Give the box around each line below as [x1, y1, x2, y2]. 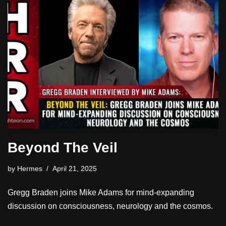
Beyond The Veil [8, 140, 118, 156]
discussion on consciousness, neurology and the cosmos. [8, 202, 213, 211]
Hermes [17, 164, 42, 173]
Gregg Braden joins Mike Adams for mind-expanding [8, 188, 194, 197]
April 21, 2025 [52, 164, 97, 173]
